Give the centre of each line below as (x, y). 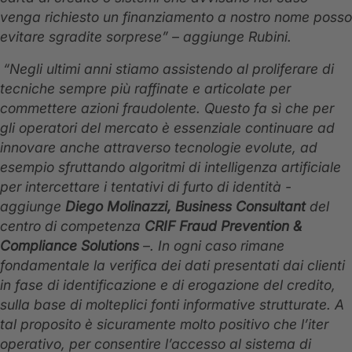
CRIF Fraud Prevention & (222, 226)
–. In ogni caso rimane (214, 246)
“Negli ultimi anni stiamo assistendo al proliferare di (169, 69)
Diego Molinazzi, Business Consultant (187, 207)
